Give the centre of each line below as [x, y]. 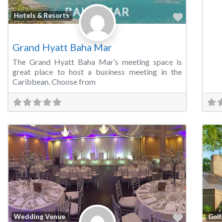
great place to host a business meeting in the [97, 71]
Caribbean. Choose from [54, 81]
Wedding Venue [40, 216]
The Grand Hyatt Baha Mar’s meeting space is [97, 61]
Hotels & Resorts [42, 16]
